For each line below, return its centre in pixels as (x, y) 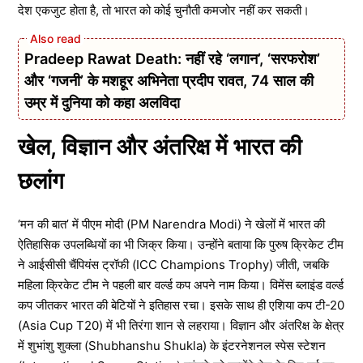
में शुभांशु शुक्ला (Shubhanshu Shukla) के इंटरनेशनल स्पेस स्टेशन (172, 346)
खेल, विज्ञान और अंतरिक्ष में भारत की (160, 147)
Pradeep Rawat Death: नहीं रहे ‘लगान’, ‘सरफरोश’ (172, 58)
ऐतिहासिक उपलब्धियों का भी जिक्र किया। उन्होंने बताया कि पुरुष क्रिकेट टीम (181, 244)
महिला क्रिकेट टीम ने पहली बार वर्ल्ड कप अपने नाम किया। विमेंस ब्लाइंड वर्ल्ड (181, 285)
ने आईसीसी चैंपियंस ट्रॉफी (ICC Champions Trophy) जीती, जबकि (173, 265)
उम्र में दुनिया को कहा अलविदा (102, 102)
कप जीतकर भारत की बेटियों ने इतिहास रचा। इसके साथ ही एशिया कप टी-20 (181, 305)
